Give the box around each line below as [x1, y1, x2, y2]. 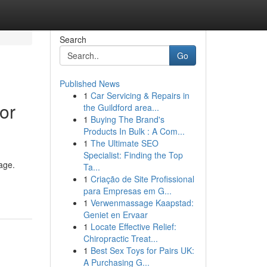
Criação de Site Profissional [90, 173, 194, 185]
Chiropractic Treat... [83, 232, 158, 244]
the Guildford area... [83, 101, 159, 113]
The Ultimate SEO [90, 137, 159, 149]
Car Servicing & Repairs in [90, 89, 190, 101]
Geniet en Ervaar [83, 209, 148, 221]
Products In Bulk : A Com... [83, 125, 185, 137]
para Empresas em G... [83, 185, 172, 197]
